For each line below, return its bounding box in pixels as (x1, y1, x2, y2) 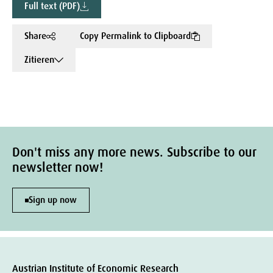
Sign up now (29, 194, 77, 207)
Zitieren (24, 54, 54, 66)
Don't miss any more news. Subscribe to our (12, 144, 256, 161)
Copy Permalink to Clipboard (80, 30, 191, 42)
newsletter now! (12, 159, 103, 177)
